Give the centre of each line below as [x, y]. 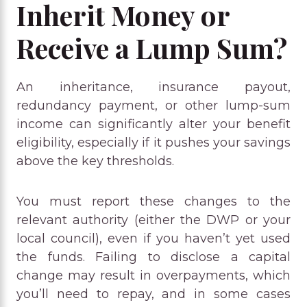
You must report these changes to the [153, 201]
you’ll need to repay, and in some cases [153, 294]
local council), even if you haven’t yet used [153, 238]
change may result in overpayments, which [153, 275]
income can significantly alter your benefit [153, 124]
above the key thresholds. [95, 161]
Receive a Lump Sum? [152, 47]
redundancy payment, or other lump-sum [153, 105]
